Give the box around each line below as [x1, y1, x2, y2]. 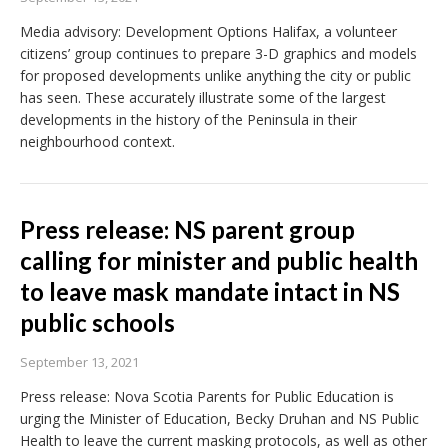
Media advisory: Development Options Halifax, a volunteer [20, 22, 397, 42]
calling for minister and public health [20, 246, 418, 276]
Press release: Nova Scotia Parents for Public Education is [20, 387, 394, 407]
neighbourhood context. [20, 132, 175, 152]
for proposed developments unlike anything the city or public [20, 66, 411, 86]
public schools [20, 308, 175, 338]
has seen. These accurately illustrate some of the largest [20, 88, 386, 108]
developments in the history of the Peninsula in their [20, 110, 357, 130]
